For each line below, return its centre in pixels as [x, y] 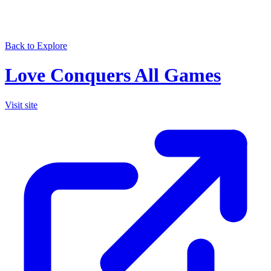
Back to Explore [36, 46]
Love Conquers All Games [113, 75]
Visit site [21, 105]
